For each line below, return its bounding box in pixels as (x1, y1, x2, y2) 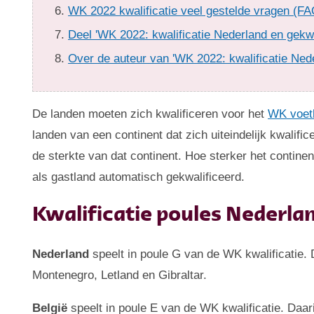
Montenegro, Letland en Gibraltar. (32, 268, 207, 282)
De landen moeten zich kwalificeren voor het (32, 107, 268, 121)
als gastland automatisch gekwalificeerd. (32, 170, 245, 184)
